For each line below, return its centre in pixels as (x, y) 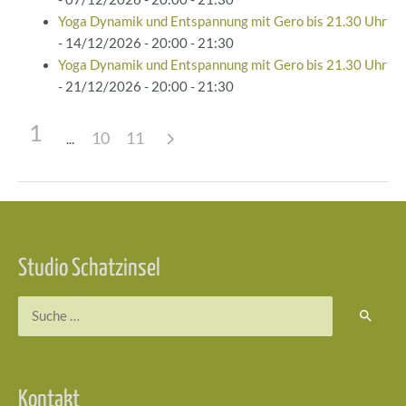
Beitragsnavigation (75, 211)
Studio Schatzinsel (89, 270)
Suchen (39, 305)
